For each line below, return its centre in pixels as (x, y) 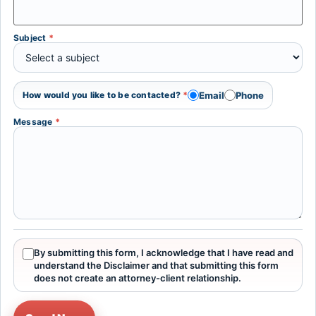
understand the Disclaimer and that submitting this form (156, 266)
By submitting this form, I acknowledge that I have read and (164, 253)
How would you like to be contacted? (103, 95)
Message (34, 122)
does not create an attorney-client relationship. (138, 278)
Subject (31, 38)
